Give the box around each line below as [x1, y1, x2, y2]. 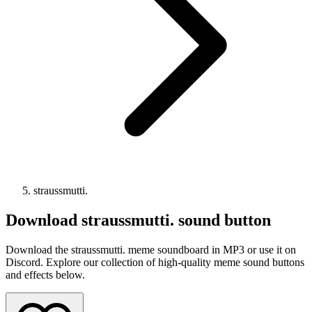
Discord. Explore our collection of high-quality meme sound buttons [6, 256, 304, 268]
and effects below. [6, 268, 85, 281]
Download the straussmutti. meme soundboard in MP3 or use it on [6, 243, 296, 256]
